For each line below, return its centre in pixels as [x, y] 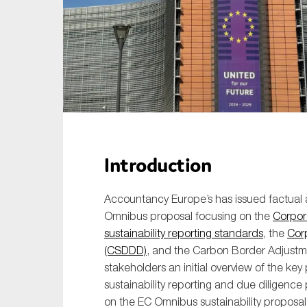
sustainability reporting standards [184, 233]
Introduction [158, 165]
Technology [255, 62]
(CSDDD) [125, 250]
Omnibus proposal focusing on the [188, 216]
